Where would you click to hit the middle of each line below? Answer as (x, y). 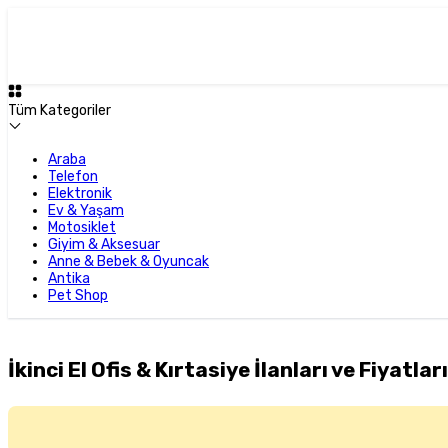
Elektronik (80, 193)
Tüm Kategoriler (59, 110)
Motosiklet (82, 227)
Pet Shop (78, 295)
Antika (69, 278)
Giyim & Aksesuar (104, 244)
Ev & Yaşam (86, 210)
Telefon (73, 176)
